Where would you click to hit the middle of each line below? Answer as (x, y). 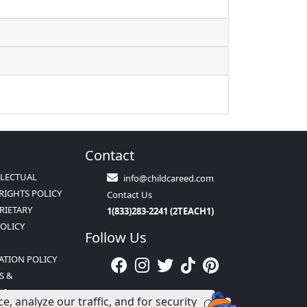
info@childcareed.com (169, 178)
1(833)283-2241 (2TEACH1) (160, 211)
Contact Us (130, 195)
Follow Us (116, 237)
